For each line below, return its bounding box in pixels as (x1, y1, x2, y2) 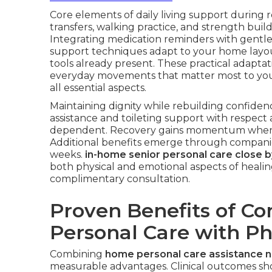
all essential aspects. (50, 82, 146, 93)
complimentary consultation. (50, 173, 190, 185)
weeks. (50, 149, 85, 160)
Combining (50, 248, 105, 260)
